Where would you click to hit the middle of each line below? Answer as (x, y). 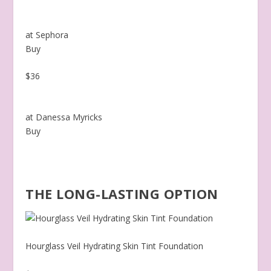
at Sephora (47, 34)
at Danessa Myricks (64, 117)
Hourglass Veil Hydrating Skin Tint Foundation (115, 246)
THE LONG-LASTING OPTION (122, 194)
